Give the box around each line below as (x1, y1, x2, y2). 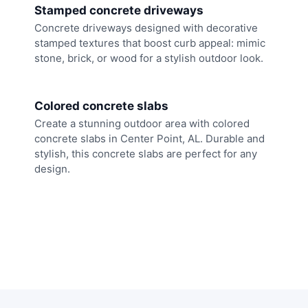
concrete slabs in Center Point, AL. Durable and (34, 131, 265, 145)
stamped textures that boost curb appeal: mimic (34, 36, 265, 50)
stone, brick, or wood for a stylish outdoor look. (34, 52, 263, 65)
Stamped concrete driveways (34, 3, 203, 18)
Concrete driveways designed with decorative (34, 21, 258, 35)
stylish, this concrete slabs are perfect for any (34, 146, 257, 160)
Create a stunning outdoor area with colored (34, 116, 250, 130)
